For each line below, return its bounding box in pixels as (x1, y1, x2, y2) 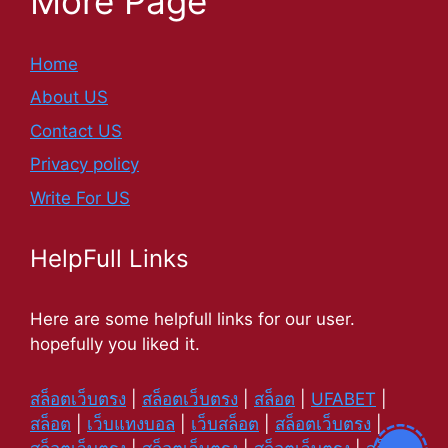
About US (30, 87, 108, 108)
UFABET (311, 388, 376, 409)
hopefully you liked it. (30, 333, 200, 354)
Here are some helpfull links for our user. (30, 308, 355, 329)
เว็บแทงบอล (87, 413, 175, 434)
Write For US (30, 187, 130, 208)
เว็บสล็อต (191, 413, 259, 434)
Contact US (30, 120, 122, 141)
